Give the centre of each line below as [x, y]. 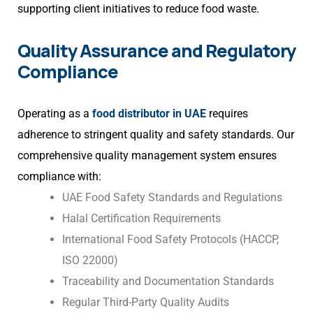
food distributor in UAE [149, 114]
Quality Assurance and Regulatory [156, 51]
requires [227, 114]
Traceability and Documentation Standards [168, 282]
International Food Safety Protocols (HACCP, [170, 240]
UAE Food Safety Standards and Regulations [172, 198]
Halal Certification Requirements [141, 219]
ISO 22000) [90, 261]
